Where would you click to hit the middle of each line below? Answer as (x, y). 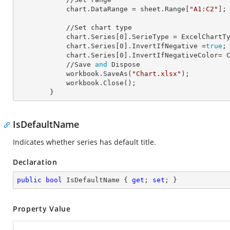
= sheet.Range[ (159, 9)
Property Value (42, 209)
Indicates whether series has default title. (84, 142)
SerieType (150, 37)
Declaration (35, 162)
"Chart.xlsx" (157, 74)
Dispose (124, 64)
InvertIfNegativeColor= (177, 55)
